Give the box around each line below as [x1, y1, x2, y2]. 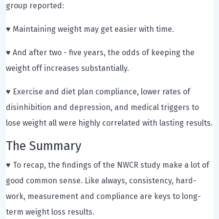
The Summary [6, 138, 81, 153]
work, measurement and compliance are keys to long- [6, 191, 201, 201]
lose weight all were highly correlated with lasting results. [6, 118, 213, 128]
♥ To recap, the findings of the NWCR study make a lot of [6, 160, 209, 170]
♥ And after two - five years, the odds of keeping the [6, 47, 195, 57]
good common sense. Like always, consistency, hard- [6, 175, 197, 185]
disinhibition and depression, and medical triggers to [6, 102, 199, 112]
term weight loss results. [6, 207, 94, 217]
